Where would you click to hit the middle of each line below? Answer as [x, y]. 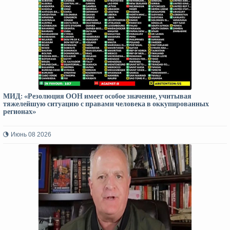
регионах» [20, 112]
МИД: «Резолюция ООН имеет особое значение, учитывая [97, 96]
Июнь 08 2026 [31, 135]
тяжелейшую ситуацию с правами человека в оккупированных [106, 104]
